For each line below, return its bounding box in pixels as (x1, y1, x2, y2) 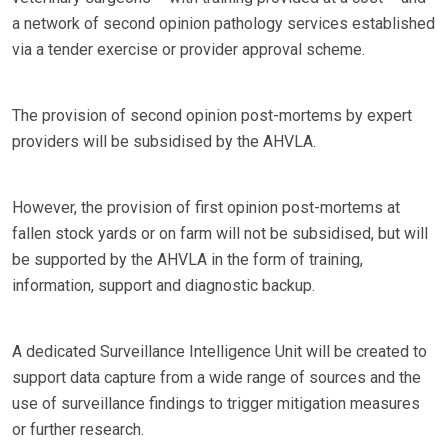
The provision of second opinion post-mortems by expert (12, 106, 412, 126)
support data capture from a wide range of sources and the (12, 368, 421, 388)
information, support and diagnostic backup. (12, 276, 315, 296)
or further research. (12, 420, 144, 440)
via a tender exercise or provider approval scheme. (12, 40, 365, 60)
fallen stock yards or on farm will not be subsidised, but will (12, 224, 428, 244)
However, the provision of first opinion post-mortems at (12, 198, 400, 218)
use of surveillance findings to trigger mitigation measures (12, 394, 420, 414)
